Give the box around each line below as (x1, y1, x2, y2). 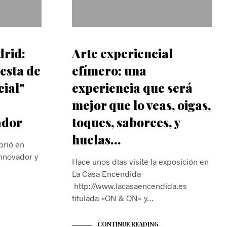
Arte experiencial (72, 45, 173, 62)
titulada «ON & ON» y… (72, 193, 154, 203)
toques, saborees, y (72, 114, 180, 131)
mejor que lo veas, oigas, (72, 97, 211, 113)
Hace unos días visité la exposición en (72, 157, 209, 167)
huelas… (72, 131, 121, 148)
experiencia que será (72, 80, 193, 96)
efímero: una (72, 62, 146, 79)
